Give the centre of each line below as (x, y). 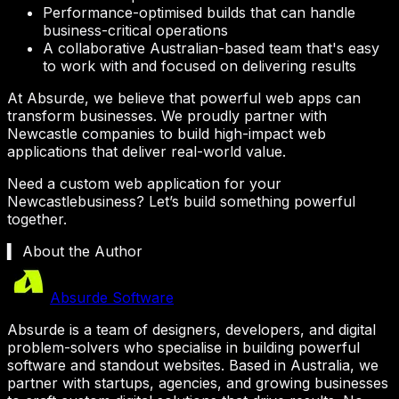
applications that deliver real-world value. (147, 151)
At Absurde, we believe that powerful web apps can (184, 98)
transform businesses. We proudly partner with (167, 116)
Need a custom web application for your (144, 183)
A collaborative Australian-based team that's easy (211, 48)
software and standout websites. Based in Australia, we (193, 365)
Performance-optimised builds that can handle (199, 12)
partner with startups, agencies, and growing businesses (198, 383)
